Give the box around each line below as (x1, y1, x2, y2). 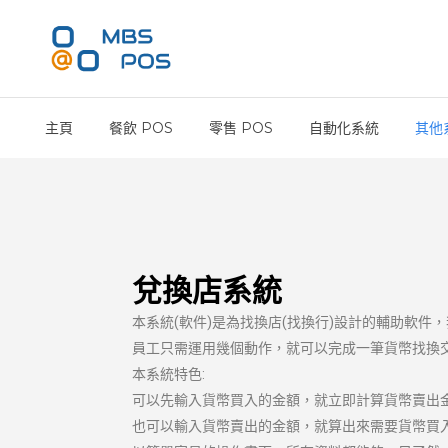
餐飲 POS (109, 119, 173, 137)
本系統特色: (132, 366, 205, 382)
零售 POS (209, 119, 273, 137)
